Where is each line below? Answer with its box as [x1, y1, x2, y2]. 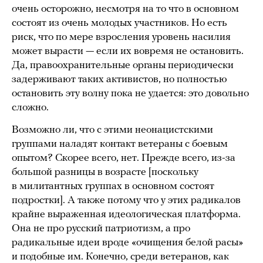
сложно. [12, 102, 49, 114]
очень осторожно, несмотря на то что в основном [12, 4, 239, 15]
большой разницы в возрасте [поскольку [12, 167, 198, 178]
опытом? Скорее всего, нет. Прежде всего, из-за [12, 153, 235, 164]
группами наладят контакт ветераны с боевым [12, 139, 228, 150]
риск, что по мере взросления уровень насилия [12, 32, 231, 43]
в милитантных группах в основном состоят [12, 181, 214, 193]
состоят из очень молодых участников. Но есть [12, 18, 227, 29]
